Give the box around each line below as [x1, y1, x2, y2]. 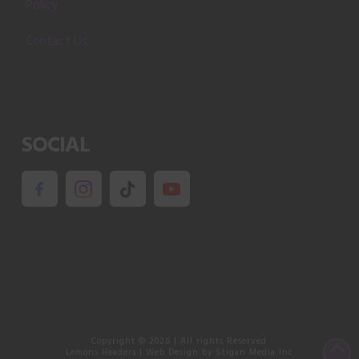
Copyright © [91, 335, 150, 348]
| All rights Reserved [171, 335, 268, 348]
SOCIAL [21, 129, 91, 160]
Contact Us [25, 32, 87, 50]
